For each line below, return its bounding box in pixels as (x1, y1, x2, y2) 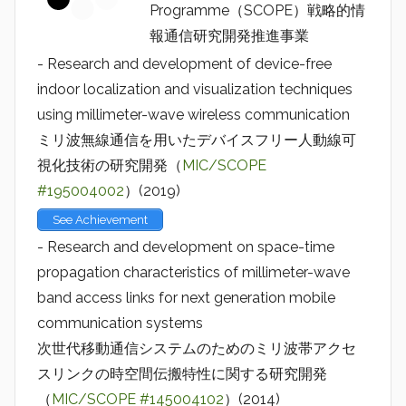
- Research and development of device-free (37, 54, 332, 72)
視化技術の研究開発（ (37, 156, 182, 174)
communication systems (37, 314, 203, 333)
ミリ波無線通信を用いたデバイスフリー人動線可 (37, 130, 356, 149)
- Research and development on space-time (37, 238, 334, 256)
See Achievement (53, 213, 148, 227)
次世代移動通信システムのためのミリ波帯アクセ (37, 340, 356, 358)
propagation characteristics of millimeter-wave (37, 264, 350, 282)
